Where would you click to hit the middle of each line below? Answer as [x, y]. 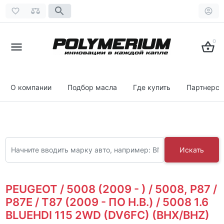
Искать [191, 149]
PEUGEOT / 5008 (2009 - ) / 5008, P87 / [111, 189]
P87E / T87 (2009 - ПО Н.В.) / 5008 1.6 [107, 202]
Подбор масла [92, 87]
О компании [31, 87]
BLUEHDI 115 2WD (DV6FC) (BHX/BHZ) [107, 215]
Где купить [152, 87]
